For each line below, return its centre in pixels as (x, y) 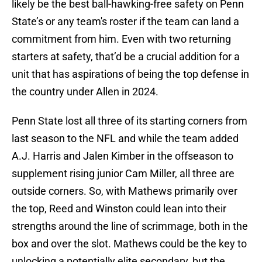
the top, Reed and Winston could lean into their (119, 209)
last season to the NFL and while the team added (125, 139)
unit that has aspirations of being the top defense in (130, 74)
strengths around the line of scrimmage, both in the (130, 226)
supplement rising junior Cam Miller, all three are (123, 174)
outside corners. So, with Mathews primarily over (125, 191)
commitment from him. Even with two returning (121, 39)
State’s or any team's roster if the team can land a (125, 22)
